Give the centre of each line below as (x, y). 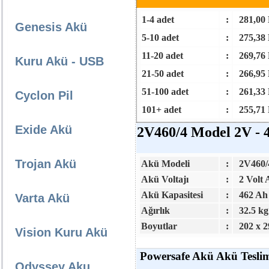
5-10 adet (160, 38)
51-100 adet (165, 92)
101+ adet (162, 110)
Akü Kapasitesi (172, 195)
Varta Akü (42, 198)
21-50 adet (163, 74)
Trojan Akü (46, 164)
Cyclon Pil (44, 95)
